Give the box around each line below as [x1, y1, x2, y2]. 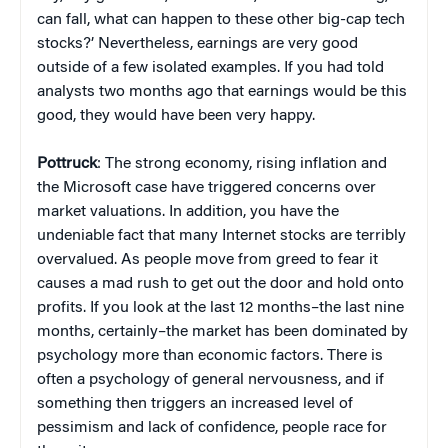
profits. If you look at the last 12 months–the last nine [37, 300, 404, 317]
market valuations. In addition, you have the [37, 204, 339, 221]
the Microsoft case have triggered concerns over [37, 180, 376, 197]
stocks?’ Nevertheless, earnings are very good [37, 36, 358, 53]
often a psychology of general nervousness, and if [37, 372, 384, 389]
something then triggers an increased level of [37, 396, 353, 413]
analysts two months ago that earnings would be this [37, 84, 407, 101]
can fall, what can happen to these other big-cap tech [37, 12, 405, 29]
